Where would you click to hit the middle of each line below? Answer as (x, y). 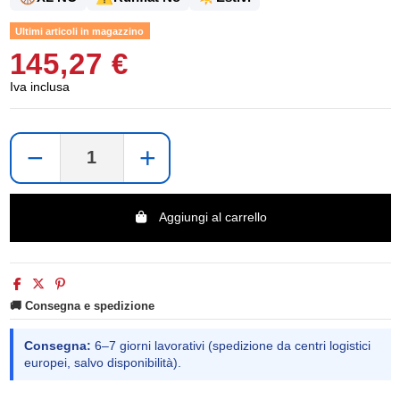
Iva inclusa (39, 86)
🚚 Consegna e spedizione (82, 306)
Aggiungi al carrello (212, 217)
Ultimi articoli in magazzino (80, 31)
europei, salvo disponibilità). (102, 362)
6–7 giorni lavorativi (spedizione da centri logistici (230, 346)
